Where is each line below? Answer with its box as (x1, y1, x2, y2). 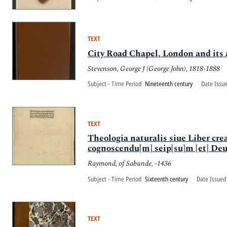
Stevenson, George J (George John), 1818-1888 (88, 63, 220, 74)
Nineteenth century (145, 79, 193, 89)
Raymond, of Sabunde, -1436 (88, 158, 171, 170)
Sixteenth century (145, 174, 188, 183)
